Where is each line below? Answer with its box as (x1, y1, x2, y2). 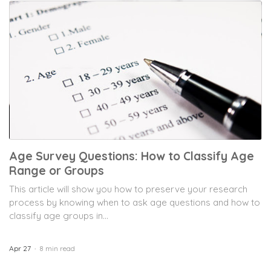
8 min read (39, 243, 75, 253)
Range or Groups (9, 163, 104, 178)
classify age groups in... (9, 209, 108, 221)
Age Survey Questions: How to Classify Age (9, 148, 254, 163)
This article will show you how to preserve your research (9, 183, 247, 195)
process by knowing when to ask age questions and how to (9, 196, 260, 208)
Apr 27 (9, 243, 31, 253)
